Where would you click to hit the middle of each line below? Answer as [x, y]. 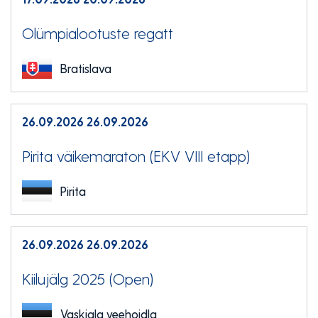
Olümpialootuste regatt [98, 33]
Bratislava [86, 68]
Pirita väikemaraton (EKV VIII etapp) [136, 155]
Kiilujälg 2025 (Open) [88, 278]
